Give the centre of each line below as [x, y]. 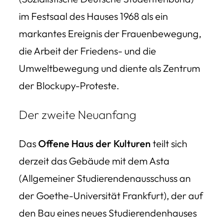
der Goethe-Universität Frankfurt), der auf [111, 195]
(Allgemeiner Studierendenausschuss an [105, 178]
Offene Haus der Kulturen [94, 143]
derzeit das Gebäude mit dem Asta [94, 161]
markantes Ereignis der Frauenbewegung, [110, 33]
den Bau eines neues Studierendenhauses [108, 213]
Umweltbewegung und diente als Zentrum [110, 68]
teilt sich [169, 143]
